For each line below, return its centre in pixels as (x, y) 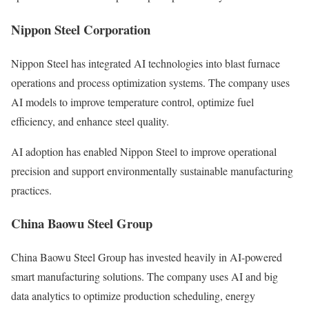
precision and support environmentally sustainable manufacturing (152, 170)
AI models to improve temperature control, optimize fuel (132, 101)
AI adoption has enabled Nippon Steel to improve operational (144, 151)
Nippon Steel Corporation (81, 29)
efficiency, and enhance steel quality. (90, 121)
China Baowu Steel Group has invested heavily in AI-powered (147, 257)
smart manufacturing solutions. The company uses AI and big (144, 277)
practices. (31, 190)
